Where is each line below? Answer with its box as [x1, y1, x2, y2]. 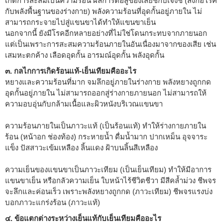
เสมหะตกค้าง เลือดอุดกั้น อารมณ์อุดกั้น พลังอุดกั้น [5, 50, 164, 59]
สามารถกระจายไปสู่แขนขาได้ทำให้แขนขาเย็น [5, 17, 156, 26]
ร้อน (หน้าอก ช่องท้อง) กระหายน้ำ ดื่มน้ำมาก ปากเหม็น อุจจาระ [5, 132, 208, 141]
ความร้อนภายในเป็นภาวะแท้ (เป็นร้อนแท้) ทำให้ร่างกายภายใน [5, 121, 206, 130]
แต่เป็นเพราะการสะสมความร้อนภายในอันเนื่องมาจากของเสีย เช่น [5, 39, 216, 48]
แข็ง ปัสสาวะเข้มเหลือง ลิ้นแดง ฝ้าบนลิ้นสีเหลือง [5, 143, 158, 152]
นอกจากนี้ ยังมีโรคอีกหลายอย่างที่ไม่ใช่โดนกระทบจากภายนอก [5, 28, 207, 37]
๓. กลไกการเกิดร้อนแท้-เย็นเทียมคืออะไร [5, 66, 136, 75]
